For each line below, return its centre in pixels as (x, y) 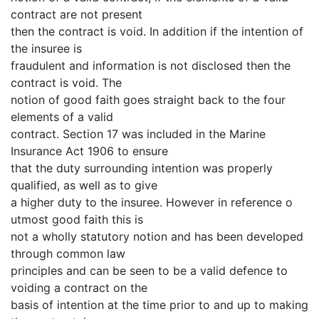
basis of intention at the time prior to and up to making (159, 304)
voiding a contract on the (79, 287)
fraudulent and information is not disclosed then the (151, 65)
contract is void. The (66, 82)
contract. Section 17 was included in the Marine (138, 134)
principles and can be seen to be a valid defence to (149, 270)
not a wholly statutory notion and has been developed (157, 236)
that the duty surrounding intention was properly (142, 168)
